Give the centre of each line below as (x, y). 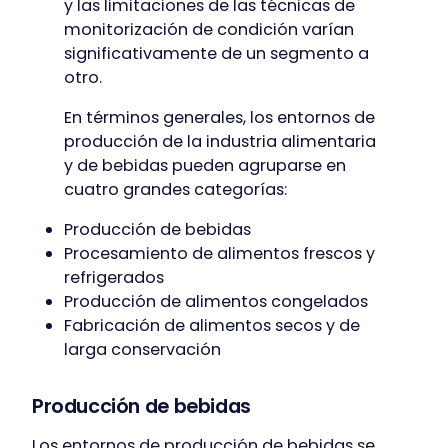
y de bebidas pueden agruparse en (205, 165)
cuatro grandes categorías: (175, 189)
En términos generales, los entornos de (219, 117)
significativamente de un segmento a (216, 53)
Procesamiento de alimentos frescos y (219, 254)
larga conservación (142, 350)
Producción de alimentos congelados (216, 302)
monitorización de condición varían (209, 29)
